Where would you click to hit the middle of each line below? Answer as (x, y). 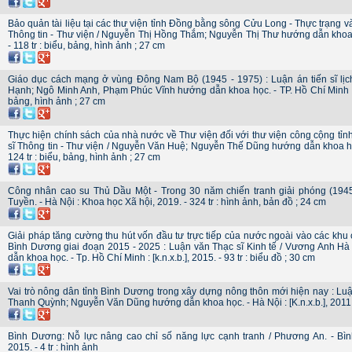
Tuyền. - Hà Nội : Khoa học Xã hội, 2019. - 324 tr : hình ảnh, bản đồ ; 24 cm (167, 202)
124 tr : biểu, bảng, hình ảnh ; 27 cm (84, 157)
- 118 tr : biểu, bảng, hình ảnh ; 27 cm (86, 46)
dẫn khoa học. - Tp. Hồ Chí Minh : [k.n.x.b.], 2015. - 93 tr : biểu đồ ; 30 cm (161, 258)
